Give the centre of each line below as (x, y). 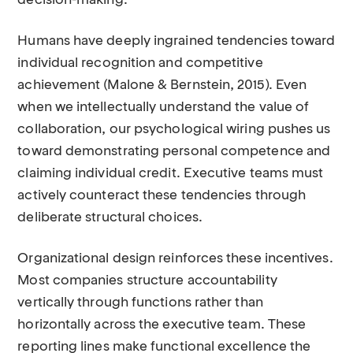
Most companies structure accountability (147, 281)
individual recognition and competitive (140, 63)
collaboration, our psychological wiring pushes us (174, 130)
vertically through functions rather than (140, 303)
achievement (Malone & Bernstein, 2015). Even (162, 85)
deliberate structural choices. (110, 218)
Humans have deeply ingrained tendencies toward (176, 41)
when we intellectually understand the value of (163, 108)
